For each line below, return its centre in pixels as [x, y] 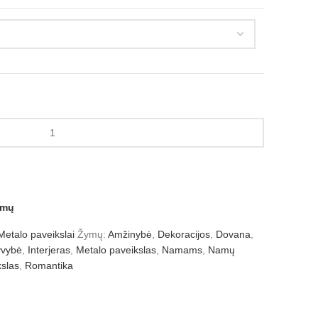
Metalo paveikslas [116, 250]
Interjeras [49, 250]
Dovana [233, 234]
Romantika [49, 265]
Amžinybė [130, 234]
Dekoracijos [184, 234]
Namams [182, 250]
